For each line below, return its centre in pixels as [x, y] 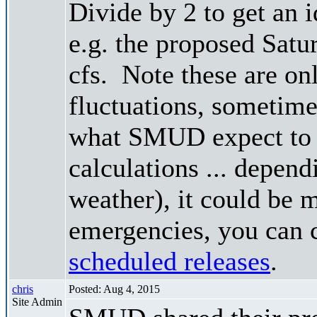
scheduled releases [169, 261]
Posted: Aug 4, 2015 [114, 289]
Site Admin [37, 301]
